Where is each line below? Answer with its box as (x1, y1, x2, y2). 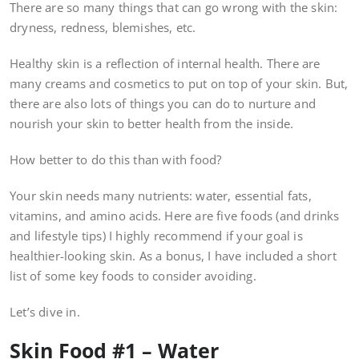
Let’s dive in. (10, 304, 80, 321)
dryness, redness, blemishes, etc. (10, 19, 196, 36)
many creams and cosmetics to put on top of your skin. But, (10, 75, 349, 92)
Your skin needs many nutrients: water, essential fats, (10, 188, 312, 204)
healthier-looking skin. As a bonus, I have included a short (10, 248, 337, 264)
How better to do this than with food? (10, 151, 222, 168)
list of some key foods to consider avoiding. (10, 268, 256, 284)
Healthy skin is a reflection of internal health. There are (10, 55, 321, 72)
